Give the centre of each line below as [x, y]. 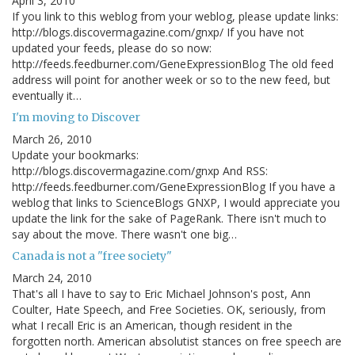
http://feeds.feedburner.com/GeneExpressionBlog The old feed [173, 64]
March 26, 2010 [52, 139]
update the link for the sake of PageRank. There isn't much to [169, 219]
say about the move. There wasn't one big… [124, 235]
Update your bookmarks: [75, 155]
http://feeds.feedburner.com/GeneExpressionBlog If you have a [174, 187]
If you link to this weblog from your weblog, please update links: [175, 17]
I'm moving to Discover [76, 118]
